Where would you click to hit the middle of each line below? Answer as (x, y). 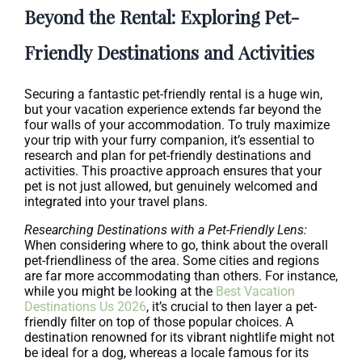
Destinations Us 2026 (85, 307)
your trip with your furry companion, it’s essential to (169, 141)
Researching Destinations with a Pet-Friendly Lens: (166, 230)
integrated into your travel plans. (116, 202)
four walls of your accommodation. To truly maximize (177, 125)
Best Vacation (255, 292)
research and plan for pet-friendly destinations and (168, 156)
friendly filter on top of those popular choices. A (159, 322)
